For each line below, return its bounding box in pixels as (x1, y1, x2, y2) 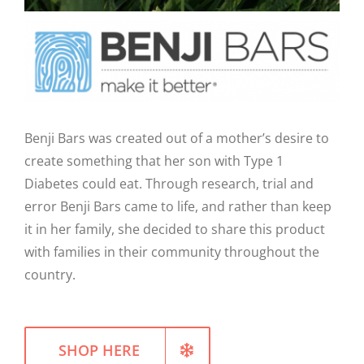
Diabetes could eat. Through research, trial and (24, 174, 314, 193)
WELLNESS (15, 20, 69, 35)
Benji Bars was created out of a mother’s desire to (24, 128, 329, 147)
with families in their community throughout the (24, 242, 319, 261)
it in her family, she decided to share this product (24, 219, 325, 238)
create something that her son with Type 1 (24, 151, 284, 170)
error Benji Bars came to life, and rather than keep (24, 197, 331, 215)
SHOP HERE (58, 340, 140, 360)
